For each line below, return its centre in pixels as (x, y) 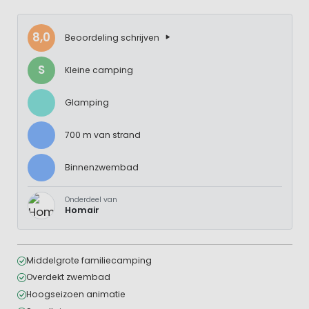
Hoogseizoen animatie (76, 294)
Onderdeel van (91, 199)
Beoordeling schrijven (112, 37)
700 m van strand (102, 134)
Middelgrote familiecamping (89, 260)
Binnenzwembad (101, 167)
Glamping (87, 102)
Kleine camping (99, 70)
